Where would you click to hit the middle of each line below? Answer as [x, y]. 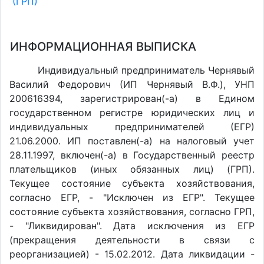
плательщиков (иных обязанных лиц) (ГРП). [132, 169]
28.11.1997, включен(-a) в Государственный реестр [132, 155]
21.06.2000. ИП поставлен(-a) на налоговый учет [132, 141]
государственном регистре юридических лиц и [132, 113]
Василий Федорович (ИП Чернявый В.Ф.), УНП [132, 84]
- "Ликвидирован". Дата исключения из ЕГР [132, 226]
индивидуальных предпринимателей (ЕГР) [132, 127]
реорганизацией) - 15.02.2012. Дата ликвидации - [132, 254]
